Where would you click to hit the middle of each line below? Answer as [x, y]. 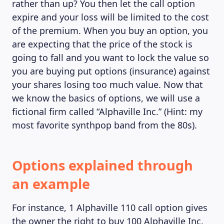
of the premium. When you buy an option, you [110, 30]
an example [51, 184]
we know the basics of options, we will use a [106, 98]
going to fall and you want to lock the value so [110, 57]
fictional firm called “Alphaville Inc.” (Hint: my [107, 111]
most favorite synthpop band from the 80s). [104, 125]
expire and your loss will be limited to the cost [110, 17]
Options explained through [102, 165]
